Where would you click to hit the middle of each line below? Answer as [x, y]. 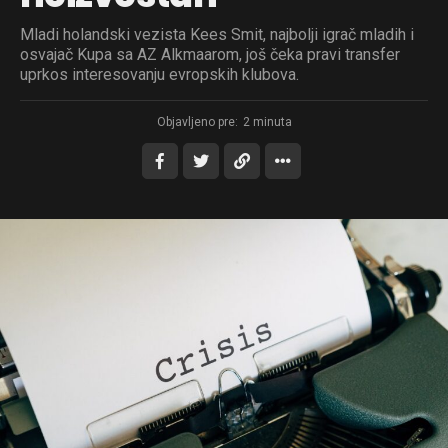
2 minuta [267, 122]
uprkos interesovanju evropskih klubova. [159, 75]
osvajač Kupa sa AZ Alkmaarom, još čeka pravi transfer [210, 55]
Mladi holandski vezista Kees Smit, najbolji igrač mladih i [217, 35]
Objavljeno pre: [197, 122]
